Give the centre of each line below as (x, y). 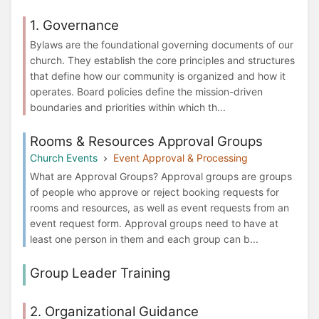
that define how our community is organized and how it (158, 76)
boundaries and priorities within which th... (128, 108)
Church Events (64, 158)
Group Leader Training (100, 273)
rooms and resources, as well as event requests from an (159, 208)
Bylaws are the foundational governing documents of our (162, 45)
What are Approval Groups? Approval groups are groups (161, 177)
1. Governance (74, 25)
